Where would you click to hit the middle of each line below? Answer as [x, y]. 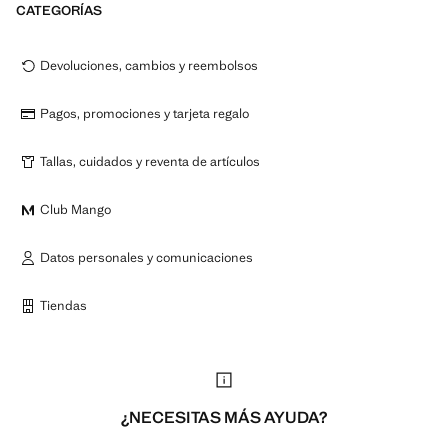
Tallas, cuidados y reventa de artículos [150, 161]
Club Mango [75, 209]
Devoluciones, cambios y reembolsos [149, 65]
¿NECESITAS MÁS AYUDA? [224, 417]
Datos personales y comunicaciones [146, 257]
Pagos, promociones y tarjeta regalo [144, 113]
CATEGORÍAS [59, 10]
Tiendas [63, 305]
